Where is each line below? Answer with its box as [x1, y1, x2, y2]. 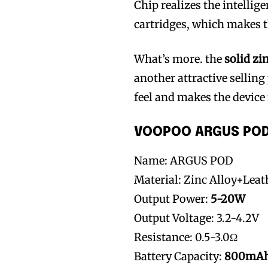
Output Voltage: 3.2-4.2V [134, 211, 260, 225]
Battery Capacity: [134, 249, 225, 263]
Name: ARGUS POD [134, 153, 234, 167]
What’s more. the [134, 51, 225, 66]
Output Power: [134, 191, 211, 206]
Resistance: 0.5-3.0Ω [134, 230, 238, 244]
